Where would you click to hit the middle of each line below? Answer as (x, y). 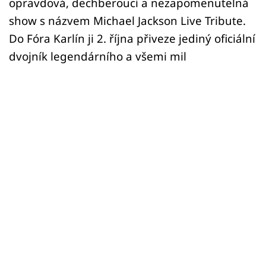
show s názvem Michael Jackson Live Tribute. (127, 20)
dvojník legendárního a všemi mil (98, 56)
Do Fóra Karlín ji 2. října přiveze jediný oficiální (132, 38)
